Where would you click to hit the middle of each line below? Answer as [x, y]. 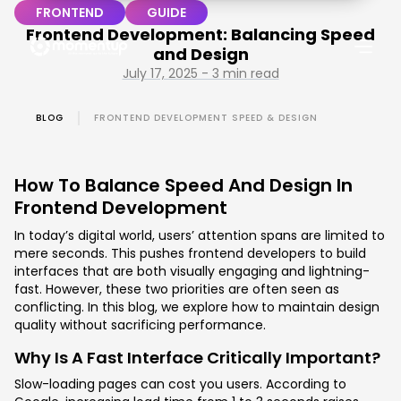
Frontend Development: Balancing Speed [200, 34]
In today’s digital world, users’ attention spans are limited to [200, 235]
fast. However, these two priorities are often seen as [177, 289]
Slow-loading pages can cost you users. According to [180, 384]
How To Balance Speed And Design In [183, 185]
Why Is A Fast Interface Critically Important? [197, 358]
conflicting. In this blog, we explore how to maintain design [197, 307]
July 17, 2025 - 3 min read [200, 73]
